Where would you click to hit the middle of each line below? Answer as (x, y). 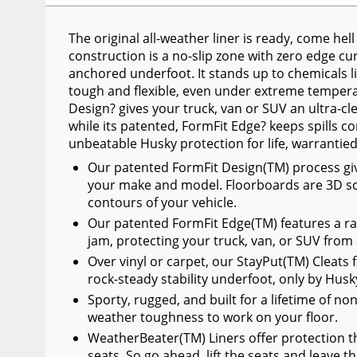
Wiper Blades (70, 18)
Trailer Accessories (87, 75)
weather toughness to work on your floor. (212, 317)
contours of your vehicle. (162, 202)
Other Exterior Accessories (111, 47)
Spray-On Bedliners (88, 104)
